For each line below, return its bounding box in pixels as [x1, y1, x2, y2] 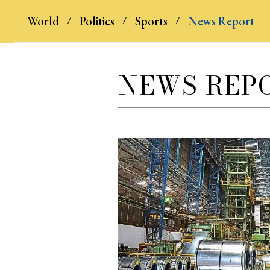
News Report [187, 13, 254, 29]
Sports [134, 13, 168, 29]
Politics [79, 13, 115, 29]
